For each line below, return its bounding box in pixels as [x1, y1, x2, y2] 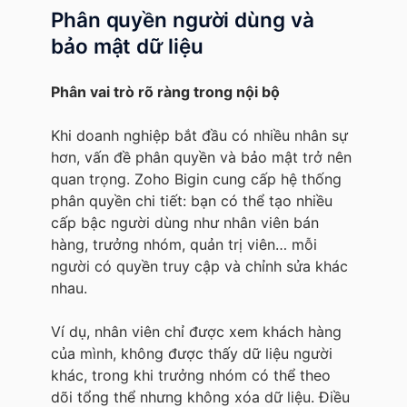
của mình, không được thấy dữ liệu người [51, 343, 333, 362]
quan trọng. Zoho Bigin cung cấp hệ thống [51, 169, 342, 188]
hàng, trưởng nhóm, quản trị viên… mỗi [51, 234, 317, 253]
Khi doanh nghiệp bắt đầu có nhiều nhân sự [51, 125, 348, 144]
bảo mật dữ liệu [51, 33, 203, 58]
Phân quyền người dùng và [51, 6, 314, 32]
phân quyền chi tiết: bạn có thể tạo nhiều [51, 191, 333, 210]
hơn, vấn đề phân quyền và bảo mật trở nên [51, 147, 352, 166]
